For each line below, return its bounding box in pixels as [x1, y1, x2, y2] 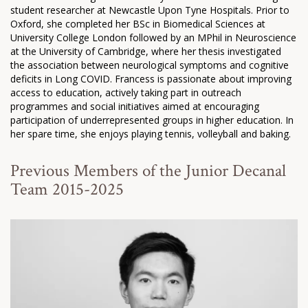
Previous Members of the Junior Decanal [10, 159, 286, 182]
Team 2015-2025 [10, 177, 124, 201]
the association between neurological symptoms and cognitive [10, 58, 289, 71]
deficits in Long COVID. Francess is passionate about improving [10, 71, 291, 85]
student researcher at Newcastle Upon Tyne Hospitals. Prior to [10, 3, 289, 16]
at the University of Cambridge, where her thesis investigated [10, 44, 281, 58]
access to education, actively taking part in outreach [10, 85, 241, 99]
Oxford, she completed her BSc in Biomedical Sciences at [10, 16, 265, 30]
